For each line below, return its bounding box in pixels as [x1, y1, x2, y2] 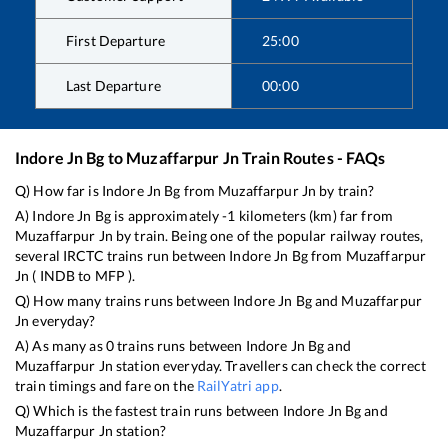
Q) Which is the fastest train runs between [15, 402, 283, 419]
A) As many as [15, 337, 106, 354]
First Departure [66, 32, 165, 49]
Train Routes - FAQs [238, 148, 386, 167]
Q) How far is [15, 182, 102, 199]
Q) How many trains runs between [15, 292, 234, 309]
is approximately [110, 207, 223, 224]
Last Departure [66, 77, 161, 94]
